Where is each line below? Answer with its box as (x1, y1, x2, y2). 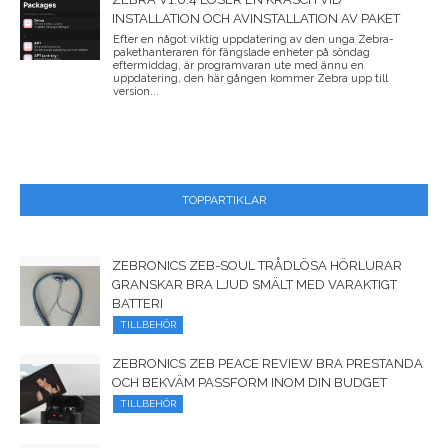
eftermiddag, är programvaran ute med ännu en (113, 58, 364, 72)
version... (113, 84, 159, 98)
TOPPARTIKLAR (181, 192, 267, 207)
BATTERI (112, 295, 163, 311)
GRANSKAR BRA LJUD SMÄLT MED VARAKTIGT (112, 276, 397, 292)
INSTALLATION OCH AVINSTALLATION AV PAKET (112, 10, 400, 26)
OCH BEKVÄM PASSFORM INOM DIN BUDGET (112, 374, 387, 390)
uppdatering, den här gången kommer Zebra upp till (113, 71, 388, 85)
